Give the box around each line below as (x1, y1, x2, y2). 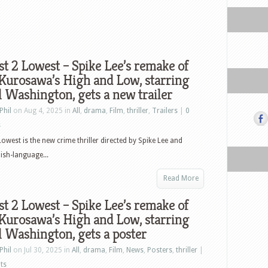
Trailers (152, 106, 178, 115)
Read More (163, 174, 199, 182)
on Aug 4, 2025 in (11, 106, 72, 115)
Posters (147, 246, 172, 254)
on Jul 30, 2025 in (11, 246, 72, 254)
